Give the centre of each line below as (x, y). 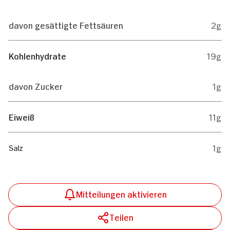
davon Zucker (36, 85)
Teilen (121, 216)
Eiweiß (22, 116)
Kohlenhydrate (37, 55)
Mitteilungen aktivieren (121, 193)
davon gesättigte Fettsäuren (66, 24)
